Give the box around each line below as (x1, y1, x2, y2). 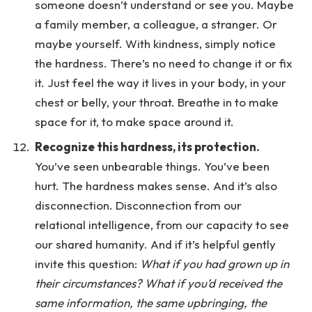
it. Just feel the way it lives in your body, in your (35, 75, 286, 91)
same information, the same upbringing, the (35, 295, 267, 310)
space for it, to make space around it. (35, 114, 237, 130)
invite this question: (35, 256, 140, 271)
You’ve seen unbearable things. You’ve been (35, 158, 270, 173)
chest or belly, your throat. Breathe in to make (35, 95, 279, 110)
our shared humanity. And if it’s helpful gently (35, 236, 276, 251)
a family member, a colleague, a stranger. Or (35, 17, 277, 32)
